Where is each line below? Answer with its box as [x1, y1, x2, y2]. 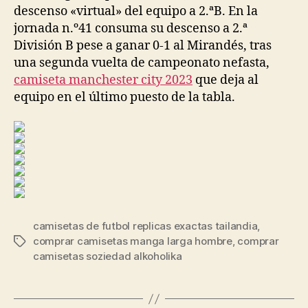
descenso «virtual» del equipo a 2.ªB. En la [14, 3, 258, 19]
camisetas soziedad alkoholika [33, 250, 182, 263]
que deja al [192, 71, 258, 88]
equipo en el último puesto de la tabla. [14, 89, 235, 105]
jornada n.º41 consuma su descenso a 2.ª [14, 20, 247, 36]
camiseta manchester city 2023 [14, 71, 192, 88]
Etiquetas [13, 235, 60, 248]
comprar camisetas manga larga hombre [33, 234, 232, 247]
